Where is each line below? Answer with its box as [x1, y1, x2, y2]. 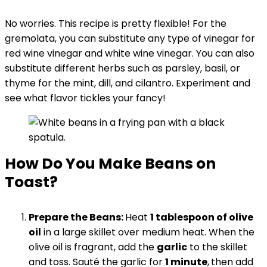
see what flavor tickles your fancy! [5, 91, 166, 105]
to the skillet [187, 240, 247, 254]
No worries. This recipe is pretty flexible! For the [5, 17, 226, 30]
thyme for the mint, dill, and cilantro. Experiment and [5, 76, 250, 90]
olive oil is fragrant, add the [29, 240, 157, 254]
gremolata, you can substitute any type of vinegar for [5, 32, 255, 45]
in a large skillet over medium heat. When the [41, 225, 254, 239]
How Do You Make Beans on [5, 153, 216, 174]
